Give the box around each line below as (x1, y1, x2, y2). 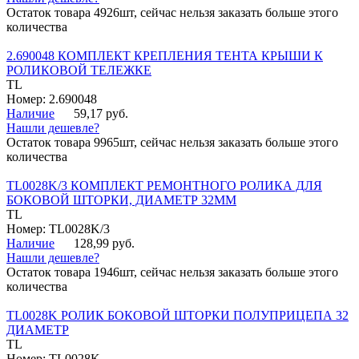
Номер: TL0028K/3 (6, 222, 110, 236)
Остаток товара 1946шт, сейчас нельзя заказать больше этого (6, 265, 338, 280)
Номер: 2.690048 (6, 92, 97, 107)
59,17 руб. (74, 107, 128, 121)
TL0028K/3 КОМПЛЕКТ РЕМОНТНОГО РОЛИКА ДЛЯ (6, 179, 322, 193)
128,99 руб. (74, 236, 135, 251)
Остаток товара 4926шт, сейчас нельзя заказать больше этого (6, 6, 338, 20)
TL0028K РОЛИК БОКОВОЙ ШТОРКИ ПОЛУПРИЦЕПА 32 (6, 309, 349, 323)
